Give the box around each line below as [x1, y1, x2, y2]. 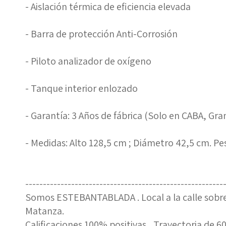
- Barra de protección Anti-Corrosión [25, 27, 178, 40]
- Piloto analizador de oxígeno [25, 54, 151, 68]
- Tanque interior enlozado [25, 82, 138, 95]
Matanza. [25, 204, 64, 217]
